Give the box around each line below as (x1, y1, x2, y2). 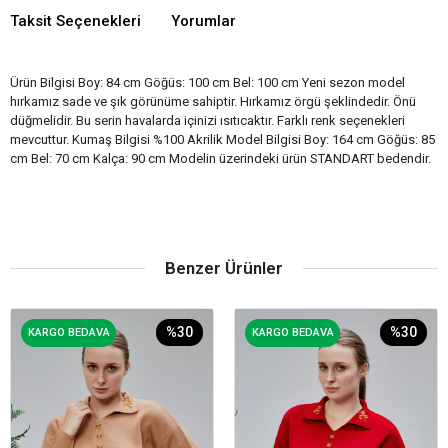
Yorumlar (171, 11, 236, 30)
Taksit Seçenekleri (10, 11, 141, 30)
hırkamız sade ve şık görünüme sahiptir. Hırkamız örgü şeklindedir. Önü (10, 93, 416, 109)
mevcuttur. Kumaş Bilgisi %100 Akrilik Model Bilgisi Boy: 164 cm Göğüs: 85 (10, 131, 435, 147)
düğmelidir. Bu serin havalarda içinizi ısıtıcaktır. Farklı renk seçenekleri (10, 112, 405, 128)
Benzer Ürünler (165, 257, 283, 278)
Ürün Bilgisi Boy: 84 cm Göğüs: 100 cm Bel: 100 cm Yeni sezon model (10, 74, 405, 90)
